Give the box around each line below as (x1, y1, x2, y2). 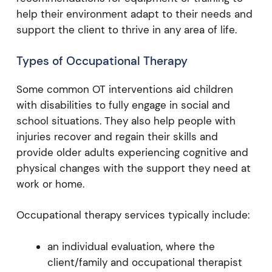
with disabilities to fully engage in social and (16, 98, 230, 112)
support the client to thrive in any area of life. (16, 23, 237, 36)
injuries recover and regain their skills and (16, 129, 218, 143)
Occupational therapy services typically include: (16, 208, 250, 222)
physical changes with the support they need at (16, 161, 251, 175)
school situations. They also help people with (16, 114, 236, 127)
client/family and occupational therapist (47, 255, 242, 269)
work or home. (16, 177, 84, 191)
